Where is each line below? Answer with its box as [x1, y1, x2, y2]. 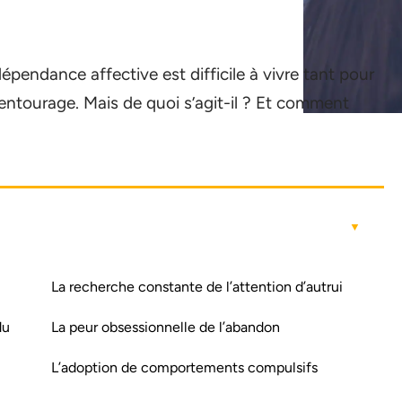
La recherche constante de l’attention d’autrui [51, 278, 343, 295]
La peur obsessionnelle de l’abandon [51, 319, 280, 336]
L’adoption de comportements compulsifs [51, 359, 318, 376]
